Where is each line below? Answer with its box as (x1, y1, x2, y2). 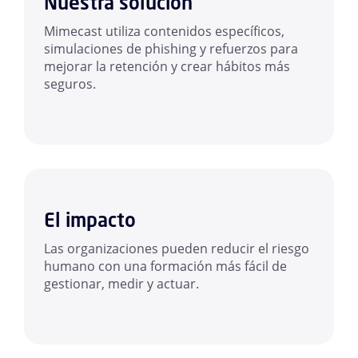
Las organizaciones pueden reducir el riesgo (44, 240, 309, 258)
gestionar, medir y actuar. (44, 275, 199, 293)
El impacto (44, 207, 136, 233)
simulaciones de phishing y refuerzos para (44, 40, 298, 58)
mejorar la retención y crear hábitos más (44, 58, 290, 76)
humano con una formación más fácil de (44, 257, 287, 276)
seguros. (44, 75, 96, 93)
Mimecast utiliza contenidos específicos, (44, 22, 284, 41)
